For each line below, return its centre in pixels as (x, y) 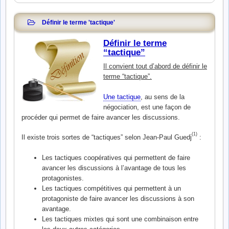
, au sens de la (163, 97)
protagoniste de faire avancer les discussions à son (118, 198)
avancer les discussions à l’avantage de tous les (114, 168)
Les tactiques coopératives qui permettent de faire (116, 157)
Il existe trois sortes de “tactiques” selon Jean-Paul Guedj (107, 137)
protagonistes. (63, 178)
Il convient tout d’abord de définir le (155, 66)
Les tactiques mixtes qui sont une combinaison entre (120, 219)
